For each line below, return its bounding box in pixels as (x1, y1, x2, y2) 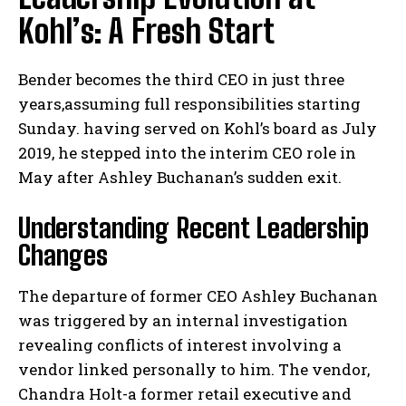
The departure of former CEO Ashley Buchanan (18, 285, 378, 307)
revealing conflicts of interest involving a (18, 334, 342, 356)
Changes (18, 238, 108, 272)
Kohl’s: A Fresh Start (18, 12, 275, 52)
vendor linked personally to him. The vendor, (18, 359, 370, 381)
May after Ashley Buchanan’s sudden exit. (18, 167, 342, 188)
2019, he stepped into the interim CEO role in (18, 142, 356, 164)
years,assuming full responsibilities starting (18, 93, 361, 115)
